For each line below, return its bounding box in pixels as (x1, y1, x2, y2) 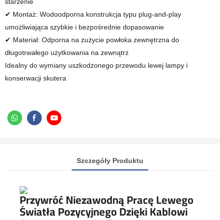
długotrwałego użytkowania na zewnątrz (5, 49, 129, 56)
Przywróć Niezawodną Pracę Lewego (20, 190, 193, 211)
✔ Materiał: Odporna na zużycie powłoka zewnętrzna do (5, 36, 179, 44)
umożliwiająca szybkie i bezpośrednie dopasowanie (5, 23, 164, 31)
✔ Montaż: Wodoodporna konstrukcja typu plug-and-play (5, 10, 181, 18)
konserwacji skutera (5, 74, 66, 82)
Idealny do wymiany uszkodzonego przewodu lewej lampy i (5, 61, 188, 69)
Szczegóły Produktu (77, 156, 143, 165)
